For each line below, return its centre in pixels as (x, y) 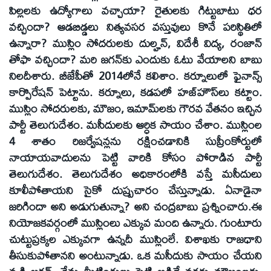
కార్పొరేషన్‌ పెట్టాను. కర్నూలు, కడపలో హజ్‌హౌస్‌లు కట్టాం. (135, 92)
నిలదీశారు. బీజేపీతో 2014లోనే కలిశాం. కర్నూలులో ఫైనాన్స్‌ (135, 75)
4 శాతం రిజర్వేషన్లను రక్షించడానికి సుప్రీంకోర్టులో (135, 141)
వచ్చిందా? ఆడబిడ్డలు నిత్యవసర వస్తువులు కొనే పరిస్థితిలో (135, 26)
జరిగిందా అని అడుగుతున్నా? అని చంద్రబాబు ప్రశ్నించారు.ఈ (135, 206)
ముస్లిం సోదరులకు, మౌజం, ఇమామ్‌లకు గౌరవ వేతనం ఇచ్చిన (135, 108)
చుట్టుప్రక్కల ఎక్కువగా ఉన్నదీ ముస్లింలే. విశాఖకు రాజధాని (135, 239)
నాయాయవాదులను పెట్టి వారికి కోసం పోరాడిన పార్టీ (135, 157)
